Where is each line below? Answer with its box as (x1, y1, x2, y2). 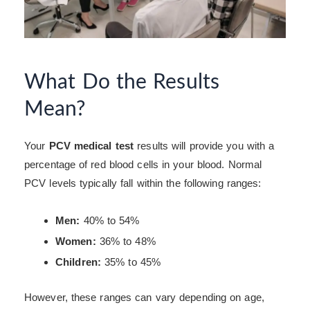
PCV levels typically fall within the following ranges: (24, 176, 262, 189)
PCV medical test (48, 139, 134, 152)
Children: (55, 255, 101, 268)
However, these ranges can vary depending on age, (24, 291, 264, 304)
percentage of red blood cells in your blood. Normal (24, 158, 262, 170)
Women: (55, 235, 96, 247)
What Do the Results (24, 71, 219, 93)
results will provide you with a (134, 139, 275, 152)
